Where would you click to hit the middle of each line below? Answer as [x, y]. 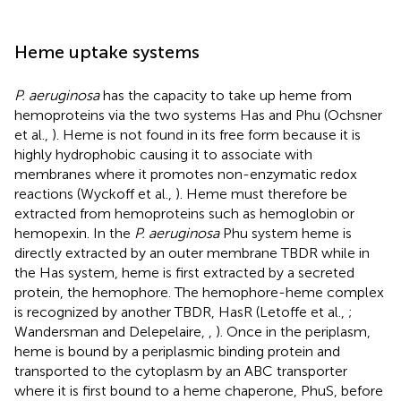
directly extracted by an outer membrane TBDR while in [192, 252]
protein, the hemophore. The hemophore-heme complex [199, 292]
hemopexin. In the [74, 233]
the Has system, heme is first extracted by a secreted [184, 272]
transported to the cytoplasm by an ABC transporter [181, 371]
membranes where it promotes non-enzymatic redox [186, 174]
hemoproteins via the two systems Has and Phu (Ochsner [198, 115]
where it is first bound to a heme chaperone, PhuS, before [199, 390]
